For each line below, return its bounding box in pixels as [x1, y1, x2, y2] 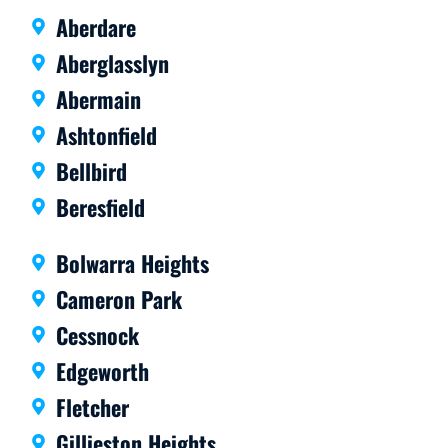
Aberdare [56, 10, 137, 43]
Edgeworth [56, 354, 150, 387]
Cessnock [56, 318, 140, 351]
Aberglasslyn [56, 46, 170, 79]
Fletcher [56, 390, 130, 423]
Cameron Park [56, 282, 183, 315]
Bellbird [56, 154, 128, 187]
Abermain [56, 82, 142, 115]
